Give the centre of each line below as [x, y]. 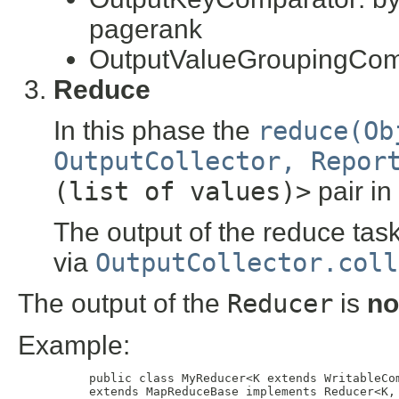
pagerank [146, 29]
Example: [74, 345]
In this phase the [155, 131]
